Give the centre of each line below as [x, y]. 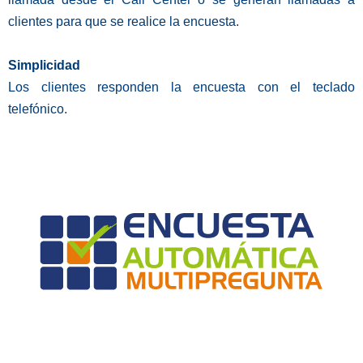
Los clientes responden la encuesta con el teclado [181, 88]
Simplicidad [44, 66]
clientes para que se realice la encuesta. [124, 22]
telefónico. [38, 109]
